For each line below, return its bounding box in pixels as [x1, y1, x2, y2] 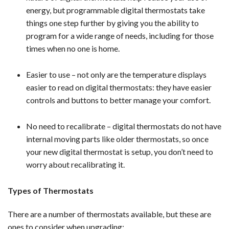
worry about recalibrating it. [26, 159, 125, 170]
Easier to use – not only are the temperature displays [26, 70, 207, 80]
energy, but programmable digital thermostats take [26, 5, 205, 15]
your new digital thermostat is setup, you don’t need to [26, 147, 213, 157]
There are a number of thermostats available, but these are [8, 209, 211, 219]
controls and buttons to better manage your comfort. [26, 95, 211, 105]
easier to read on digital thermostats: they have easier [26, 82, 212, 93]
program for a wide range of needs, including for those [26, 31, 214, 41]
